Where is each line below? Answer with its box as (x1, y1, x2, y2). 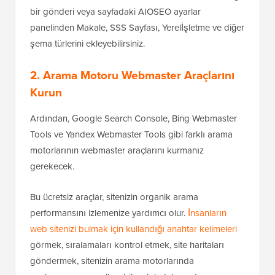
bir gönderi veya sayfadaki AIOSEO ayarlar (30, 5, 201, 18)
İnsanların (188, 206, 227, 220)
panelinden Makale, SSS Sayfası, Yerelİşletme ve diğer (30, 21, 244, 34)
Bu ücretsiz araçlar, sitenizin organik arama (30, 190, 198, 204)
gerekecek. (30, 160, 74, 173)
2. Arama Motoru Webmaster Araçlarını (30, 66, 234, 84)
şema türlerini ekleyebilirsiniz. (30, 37, 145, 50)
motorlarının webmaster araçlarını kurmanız (30, 144, 204, 157)
